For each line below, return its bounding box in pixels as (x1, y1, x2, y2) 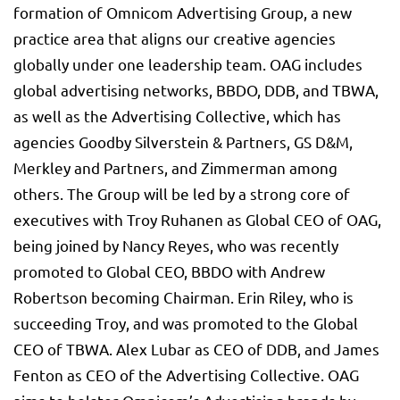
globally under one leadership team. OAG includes (13, 54, 362, 74)
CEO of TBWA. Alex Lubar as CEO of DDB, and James (13, 339, 379, 359)
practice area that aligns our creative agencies (13, 29, 336, 48)
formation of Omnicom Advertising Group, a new (13, 3, 352, 22)
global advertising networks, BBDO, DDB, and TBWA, (13, 80, 379, 100)
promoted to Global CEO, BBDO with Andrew (13, 262, 325, 281)
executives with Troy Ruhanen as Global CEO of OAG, (13, 210, 381, 229)
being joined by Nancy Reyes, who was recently (13, 236, 338, 255)
